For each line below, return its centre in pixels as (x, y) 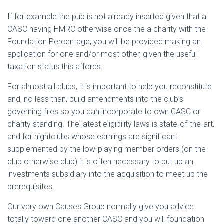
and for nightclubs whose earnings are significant (92, 137)
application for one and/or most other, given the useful (102, 54)
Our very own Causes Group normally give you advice (101, 207)
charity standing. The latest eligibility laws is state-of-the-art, (111, 124)
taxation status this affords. (55, 67)
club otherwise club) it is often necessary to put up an (100, 162)
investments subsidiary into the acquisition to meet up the (108, 174)
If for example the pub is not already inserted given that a (107, 17)
